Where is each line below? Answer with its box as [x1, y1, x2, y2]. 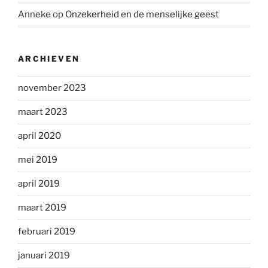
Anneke [18, 8, 51, 20]
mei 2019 [18, 154, 57, 166]
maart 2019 [18, 202, 66, 214]
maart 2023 [18, 106, 68, 118]
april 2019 [18, 178, 60, 190]
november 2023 [18, 83, 86, 94]
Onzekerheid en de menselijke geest [65, 8, 219, 20]
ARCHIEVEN [18, 54, 80, 64]
